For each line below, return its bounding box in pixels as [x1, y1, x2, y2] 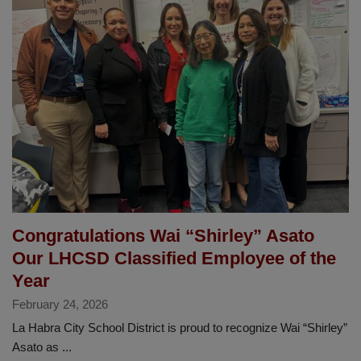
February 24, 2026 [12, 297, 108, 311]
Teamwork [75, 81, 130, 96]
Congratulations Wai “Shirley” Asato [12, 225, 314, 246]
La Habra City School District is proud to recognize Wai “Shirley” [12, 320, 347, 334]
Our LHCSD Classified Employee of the [12, 247, 336, 268]
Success [75, 43, 122, 57]
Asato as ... [12, 339, 72, 354]
